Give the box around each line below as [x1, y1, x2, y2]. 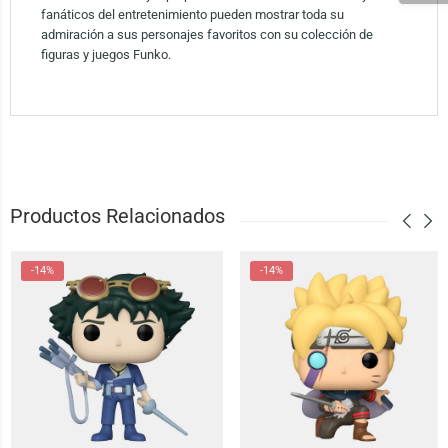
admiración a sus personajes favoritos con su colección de [40, 27, 373, 43]
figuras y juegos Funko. [40, 47, 171, 63]
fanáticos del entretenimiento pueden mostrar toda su [40, 7, 344, 23]
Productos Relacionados [9, 205, 225, 229]
